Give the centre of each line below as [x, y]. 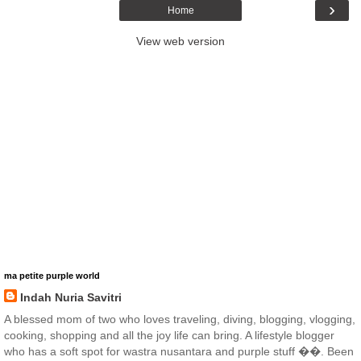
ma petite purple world [52, 276]
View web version [180, 41]
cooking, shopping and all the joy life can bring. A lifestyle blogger [169, 336]
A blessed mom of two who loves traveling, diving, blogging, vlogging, [180, 320]
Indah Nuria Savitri [71, 298]
